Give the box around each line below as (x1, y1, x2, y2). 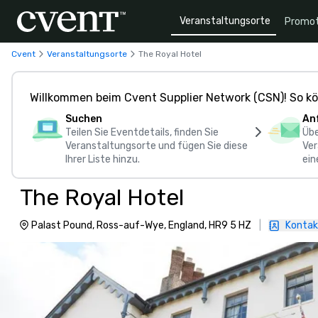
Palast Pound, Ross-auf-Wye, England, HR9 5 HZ (31, 219, 251, 231)
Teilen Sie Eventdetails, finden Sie (65, 126, 219, 138)
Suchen (65, 113, 102, 125)
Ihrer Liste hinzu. (65, 153, 140, 165)
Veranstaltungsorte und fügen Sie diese (65, 140, 248, 152)
